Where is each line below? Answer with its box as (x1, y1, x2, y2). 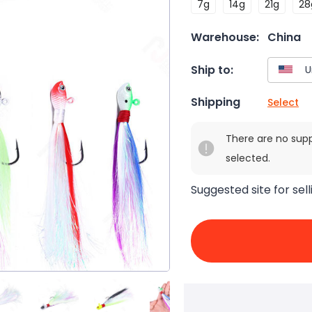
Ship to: (191, 61, 233, 78)
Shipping (191, 94, 240, 111)
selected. (226, 151, 270, 166)
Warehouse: (191, 29, 259, 45)
